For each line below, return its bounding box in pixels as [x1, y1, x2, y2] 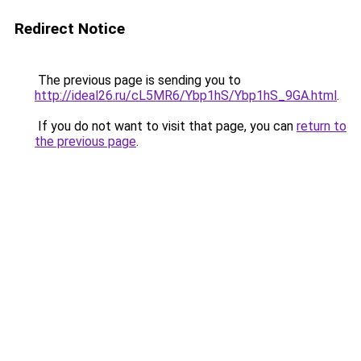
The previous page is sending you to [35, 73, 241, 88]
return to [297, 118, 346, 134]
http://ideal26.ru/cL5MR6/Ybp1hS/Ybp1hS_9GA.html [35, 88, 337, 103]
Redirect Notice [15, 19, 125, 38]
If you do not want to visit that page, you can [35, 118, 297, 134]
